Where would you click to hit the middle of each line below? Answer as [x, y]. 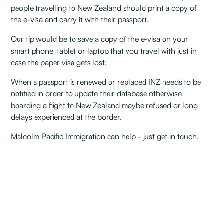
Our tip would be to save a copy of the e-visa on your [100, 39]
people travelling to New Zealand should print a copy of [104, 8]
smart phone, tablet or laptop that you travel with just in [104, 51]
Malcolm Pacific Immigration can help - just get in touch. [105, 136]
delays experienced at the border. [66, 117]
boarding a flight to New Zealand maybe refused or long [104, 105]
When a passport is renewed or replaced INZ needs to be [106, 82]
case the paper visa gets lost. [59, 62]
